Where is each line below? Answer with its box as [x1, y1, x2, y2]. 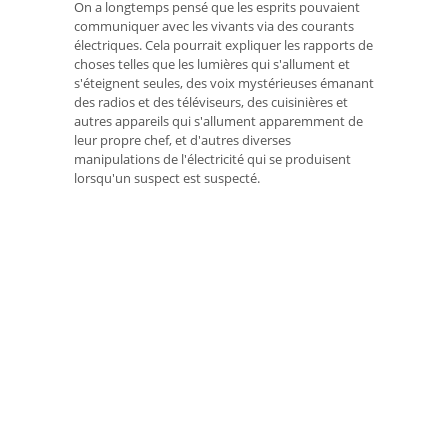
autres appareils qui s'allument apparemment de [74, 112, 363, 131]
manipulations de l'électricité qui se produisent [74, 150, 351, 169]
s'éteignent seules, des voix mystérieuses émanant [74, 74, 374, 93]
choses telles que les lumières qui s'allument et [74, 55, 350, 74]
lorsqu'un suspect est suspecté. [74, 169, 260, 188]
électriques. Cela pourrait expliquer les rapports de [74, 36, 373, 55]
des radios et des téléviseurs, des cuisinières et [74, 93, 348, 112]
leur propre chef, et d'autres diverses [74, 131, 291, 150]
